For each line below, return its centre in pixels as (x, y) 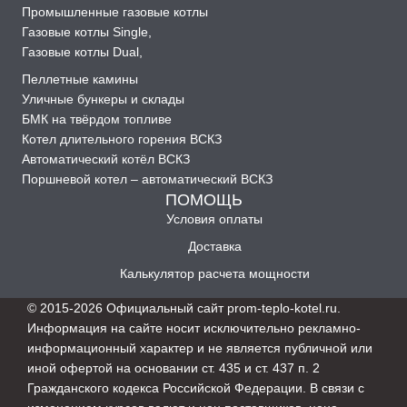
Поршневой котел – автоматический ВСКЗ (147, 179)
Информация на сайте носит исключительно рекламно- (194, 328)
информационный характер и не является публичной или (200, 348)
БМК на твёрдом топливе (97, 119)
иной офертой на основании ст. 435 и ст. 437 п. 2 (174, 368)
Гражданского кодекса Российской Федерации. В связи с (196, 388)
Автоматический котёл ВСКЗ (106, 159)
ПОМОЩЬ (203, 199)
